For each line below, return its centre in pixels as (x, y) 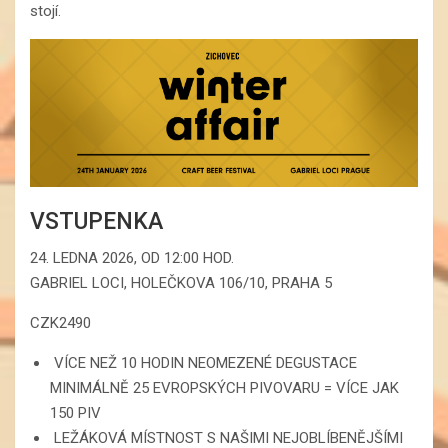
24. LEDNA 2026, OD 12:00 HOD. (132, 257)
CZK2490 (60, 322)
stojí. (45, 11)
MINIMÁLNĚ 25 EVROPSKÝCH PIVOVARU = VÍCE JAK (224, 387)
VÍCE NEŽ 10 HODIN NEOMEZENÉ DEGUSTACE (203, 362)
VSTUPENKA (96, 221)
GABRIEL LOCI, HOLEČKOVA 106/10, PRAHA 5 (181, 282)
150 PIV (75, 412)
